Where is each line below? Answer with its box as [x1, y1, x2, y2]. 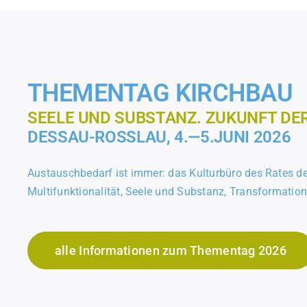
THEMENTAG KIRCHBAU [27, 78, 293, 108]
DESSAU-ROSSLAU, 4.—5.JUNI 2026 [27, 127, 291, 147]
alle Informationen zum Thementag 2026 [54, 243, 286, 258]
